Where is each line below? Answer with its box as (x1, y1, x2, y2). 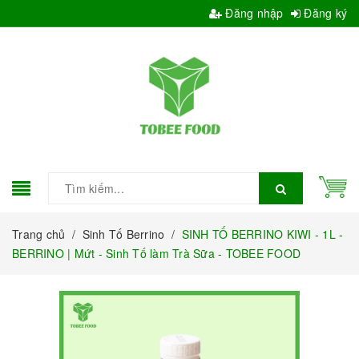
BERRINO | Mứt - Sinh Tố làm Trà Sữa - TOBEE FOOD (12, 244, 301, 261)
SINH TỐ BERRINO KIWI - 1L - (181, 225, 344, 242)
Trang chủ (12, 225, 66, 242)
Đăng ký (301, 5, 347, 21)
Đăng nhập (222, 5, 284, 21)
